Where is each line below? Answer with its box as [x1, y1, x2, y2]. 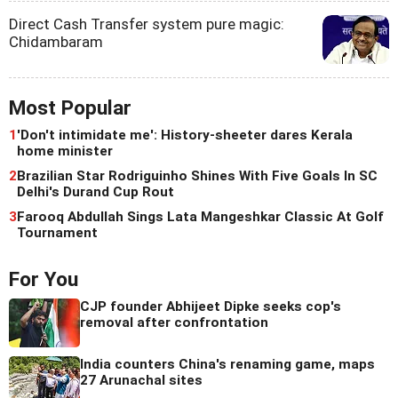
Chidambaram [9, 33, 103, 51]
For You [9, 267, 78, 291]
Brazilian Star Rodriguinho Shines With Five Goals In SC [17, 168, 378, 184]
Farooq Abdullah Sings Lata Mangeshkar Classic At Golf [17, 209, 384, 225]
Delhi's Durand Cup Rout [17, 184, 174, 200]
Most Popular [9, 96, 131, 120]
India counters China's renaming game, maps [80, 356, 375, 372]
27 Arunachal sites [80, 372, 203, 388]
